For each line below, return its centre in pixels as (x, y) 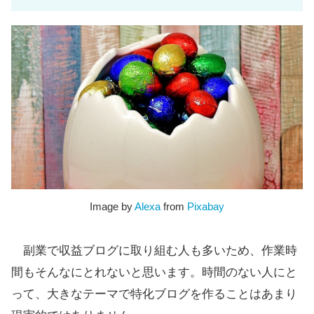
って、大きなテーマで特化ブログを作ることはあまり (154, 294)
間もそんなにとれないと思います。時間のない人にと (154, 273)
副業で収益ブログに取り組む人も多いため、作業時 (154, 251)
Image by (112, 207)
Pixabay (206, 207)
